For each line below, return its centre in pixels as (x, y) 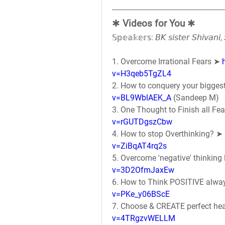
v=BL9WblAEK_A (142, 98)
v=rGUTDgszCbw (142, 122)
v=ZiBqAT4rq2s (139, 146)
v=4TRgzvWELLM (144, 218)
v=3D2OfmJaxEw (143, 170)
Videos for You (154, 24)
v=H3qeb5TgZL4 (142, 74)
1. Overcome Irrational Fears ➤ (167, 62)
